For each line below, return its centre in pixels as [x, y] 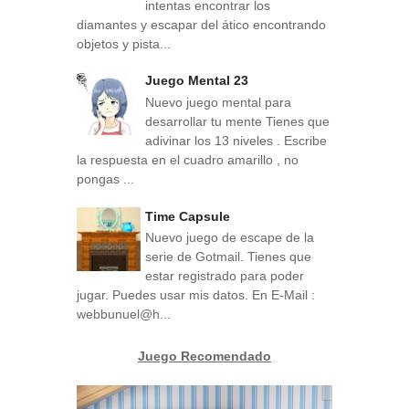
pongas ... [105, 179]
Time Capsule [188, 216]
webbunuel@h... [124, 315]
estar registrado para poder [225, 276]
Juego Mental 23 [197, 81]
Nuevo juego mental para [218, 103]
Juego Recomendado [204, 357]
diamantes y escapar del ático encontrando [201, 24]
